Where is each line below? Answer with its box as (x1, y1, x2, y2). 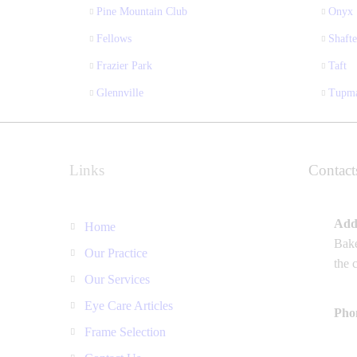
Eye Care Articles (84, 298, 174, 312)
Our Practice (84, 245, 148, 260)
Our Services (84, 272, 151, 286)
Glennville (96, 86, 143, 99)
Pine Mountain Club (96, 5, 187, 18)
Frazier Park (96, 59, 152, 72)
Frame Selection (84, 324, 167, 339)
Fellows (96, 32, 131, 45)
